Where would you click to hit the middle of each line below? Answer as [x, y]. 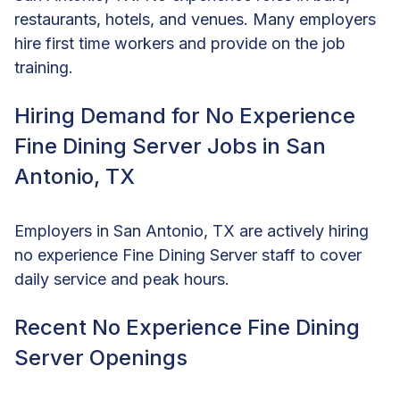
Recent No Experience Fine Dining [187, 327]
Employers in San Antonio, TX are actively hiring [192, 230]
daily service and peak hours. [122, 279]
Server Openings [101, 357]
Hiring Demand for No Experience [185, 115]
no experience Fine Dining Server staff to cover [188, 254]
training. [44, 67]
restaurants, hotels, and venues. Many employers [195, 19]
